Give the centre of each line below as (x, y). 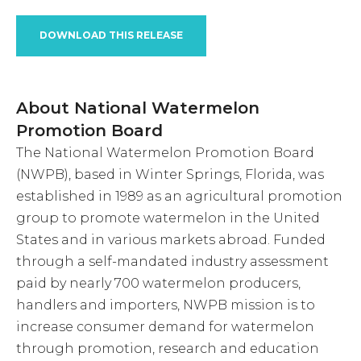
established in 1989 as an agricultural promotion (179, 196)
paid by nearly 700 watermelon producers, (158, 283)
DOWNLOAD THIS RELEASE (111, 35)
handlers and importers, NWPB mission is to (166, 305)
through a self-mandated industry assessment (172, 261)
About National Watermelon (138, 108)
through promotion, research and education (168, 348)
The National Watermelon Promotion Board (165, 152)
